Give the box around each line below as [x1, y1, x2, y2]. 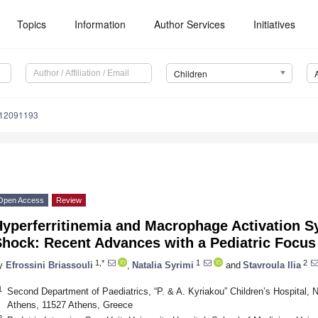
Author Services [154, 17, 226, 31]
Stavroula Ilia [243, 259, 301, 270]
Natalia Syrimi [132, 259, 194, 270]
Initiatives [253, 17, 296, 31]
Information [75, 17, 126, 31]
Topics [17, 17, 47, 31]
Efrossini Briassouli [6, 259, 93, 270]
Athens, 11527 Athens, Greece [6, 299, 133, 310]
